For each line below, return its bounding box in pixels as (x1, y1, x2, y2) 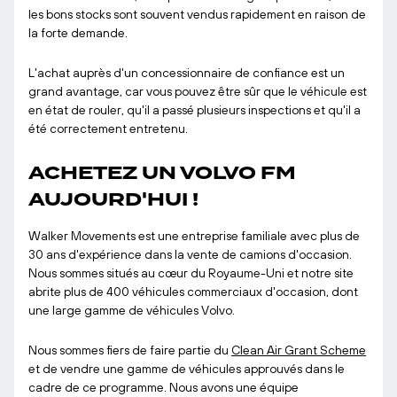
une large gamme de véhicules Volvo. (28, 303, 235, 317)
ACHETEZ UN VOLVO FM (28, 160, 296, 186)
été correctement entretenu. (28, 121, 188, 136)
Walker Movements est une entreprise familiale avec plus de (28, 229, 360, 243)
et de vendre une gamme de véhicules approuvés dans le (28, 362, 345, 376)
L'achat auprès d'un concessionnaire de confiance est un (28, 66, 345, 80)
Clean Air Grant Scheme (231, 343, 366, 357)
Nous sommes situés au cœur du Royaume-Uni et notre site (28, 266, 354, 280)
